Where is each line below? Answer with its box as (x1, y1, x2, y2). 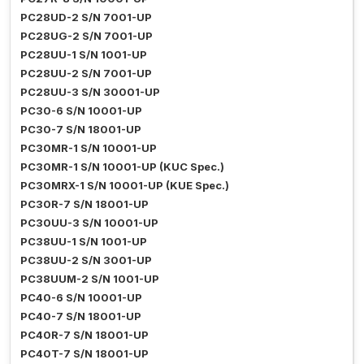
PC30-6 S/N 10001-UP (20, 104, 142, 118)
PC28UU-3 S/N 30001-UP (20, 85, 160, 99)
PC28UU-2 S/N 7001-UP (20, 67, 152, 80)
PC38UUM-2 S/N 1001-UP (20, 272, 159, 286)
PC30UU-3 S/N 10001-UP (20, 216, 158, 230)
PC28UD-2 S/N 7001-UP (20, 11, 152, 24)
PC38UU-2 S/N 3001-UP (20, 253, 152, 267)
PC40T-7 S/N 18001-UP (20, 347, 149, 361)
